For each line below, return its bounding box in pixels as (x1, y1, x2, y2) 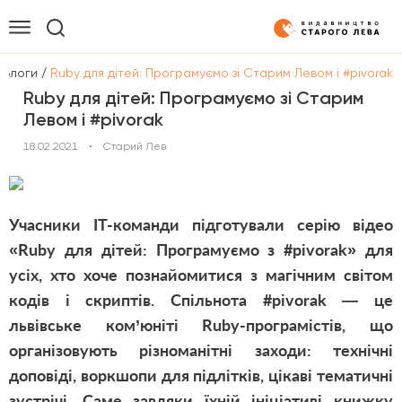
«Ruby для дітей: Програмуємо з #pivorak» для (9, 240, 393, 259)
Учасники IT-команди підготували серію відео (9, 214, 393, 234)
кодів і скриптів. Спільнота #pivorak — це (9, 290, 393, 310)
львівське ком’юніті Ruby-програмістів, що (9, 315, 393, 335)
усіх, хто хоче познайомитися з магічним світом (9, 265, 393, 284)
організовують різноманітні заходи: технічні (9, 340, 393, 360)
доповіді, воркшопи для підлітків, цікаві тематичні (9, 365, 393, 385)
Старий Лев (103, 140, 166, 153)
